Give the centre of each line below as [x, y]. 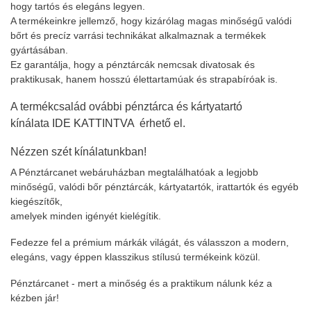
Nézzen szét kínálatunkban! [78, 151]
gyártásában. [39, 50]
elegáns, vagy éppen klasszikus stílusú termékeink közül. [135, 257]
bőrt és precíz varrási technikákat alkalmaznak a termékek [138, 35]
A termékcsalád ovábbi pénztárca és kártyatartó [126, 107]
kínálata [31, 123]
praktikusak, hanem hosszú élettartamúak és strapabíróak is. [144, 79]
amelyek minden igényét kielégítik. [86, 216]
